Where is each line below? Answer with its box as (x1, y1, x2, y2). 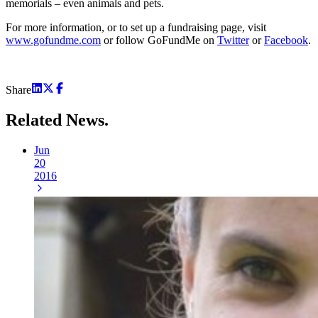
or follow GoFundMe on (101, 33, 217, 46)
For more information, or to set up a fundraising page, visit (6, 21, 266, 33)
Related (6, 110, 66, 129)
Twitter (217, 33, 249, 46)
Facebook (264, 33, 308, 46)
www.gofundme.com (6, 33, 101, 46)
